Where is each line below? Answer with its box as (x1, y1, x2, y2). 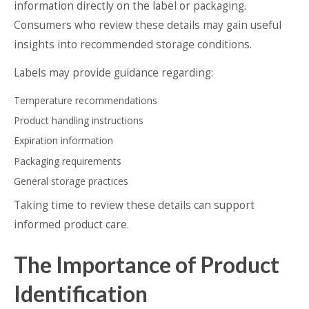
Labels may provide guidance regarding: (14, 65, 213, 80)
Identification (14, 279, 148, 307)
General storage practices (14, 174, 128, 188)
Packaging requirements (14, 154, 121, 168)
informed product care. (14, 217, 129, 232)
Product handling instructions (14, 113, 143, 127)
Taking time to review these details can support (14, 197, 255, 212)
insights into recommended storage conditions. (14, 37, 252, 52)
